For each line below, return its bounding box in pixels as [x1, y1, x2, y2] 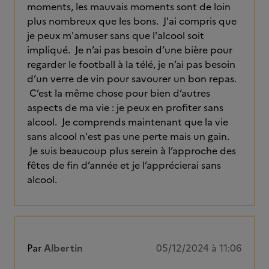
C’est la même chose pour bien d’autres [27, 86, 210, 100]
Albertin [44, 241, 83, 255]
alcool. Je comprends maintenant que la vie [27, 115, 228, 129]
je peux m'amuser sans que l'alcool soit [27, 28, 204, 43]
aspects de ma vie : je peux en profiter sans [27, 100, 223, 115]
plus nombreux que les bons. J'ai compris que [27, 14, 237, 28]
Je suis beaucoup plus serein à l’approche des [27, 144, 236, 158]
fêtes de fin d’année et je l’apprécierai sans [27, 158, 221, 172]
